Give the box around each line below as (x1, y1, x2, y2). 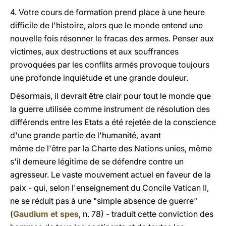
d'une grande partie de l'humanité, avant (10, 130, 161, 140)
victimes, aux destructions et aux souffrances (10, 46, 179, 56)
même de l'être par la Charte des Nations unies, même (10, 143, 212, 153)
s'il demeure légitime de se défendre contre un (10, 156, 184, 166)
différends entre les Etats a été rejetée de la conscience (10, 117, 216, 127)
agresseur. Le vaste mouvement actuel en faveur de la (10, 169, 211, 180)
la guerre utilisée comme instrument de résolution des (10, 104, 210, 114)
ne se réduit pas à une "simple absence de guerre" (10, 196, 197, 206)
